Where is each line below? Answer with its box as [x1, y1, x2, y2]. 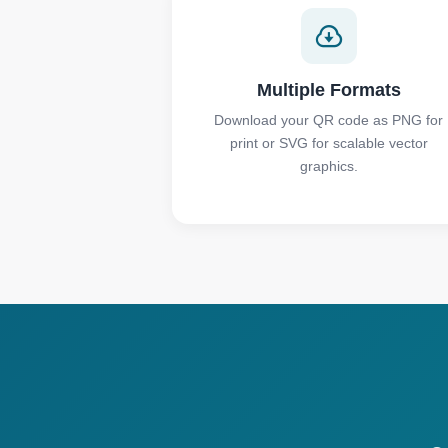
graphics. [299, 158, 358, 174]
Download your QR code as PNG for [214, 112, 444, 128]
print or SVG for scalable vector [229, 135, 428, 151]
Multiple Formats [256, 80, 401, 100]
